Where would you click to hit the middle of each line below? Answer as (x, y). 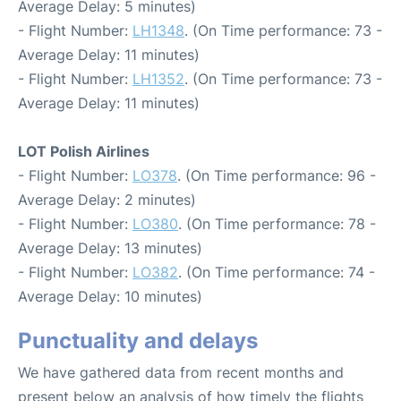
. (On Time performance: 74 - (277, 272)
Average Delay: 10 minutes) (110, 296)
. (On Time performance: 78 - (277, 223)
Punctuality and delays (138, 340)
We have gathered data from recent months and (181, 372)
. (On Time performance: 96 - (277, 175)
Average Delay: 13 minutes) (110, 247)
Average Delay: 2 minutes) (107, 199)
